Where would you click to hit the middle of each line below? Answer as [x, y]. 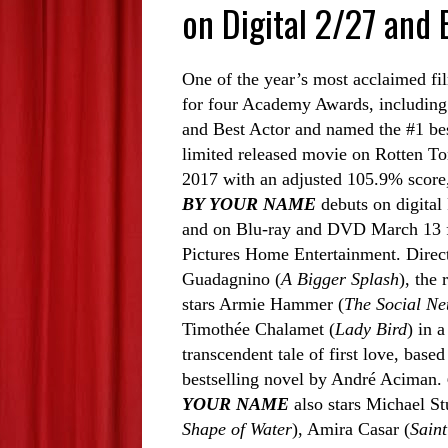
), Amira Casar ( [351, 429]
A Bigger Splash [340, 279]
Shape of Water [237, 429]
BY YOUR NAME [249, 204]
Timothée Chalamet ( [258, 329]
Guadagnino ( [231, 279]
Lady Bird [371, 329]
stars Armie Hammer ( [263, 304]
